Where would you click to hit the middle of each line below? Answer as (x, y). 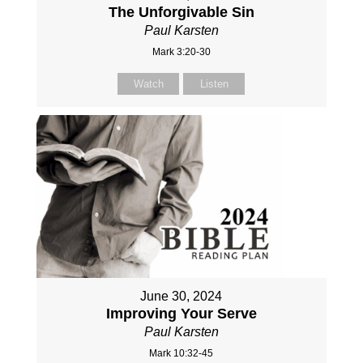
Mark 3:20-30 (181, 51)
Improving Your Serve (181, 314)
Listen (214, 83)
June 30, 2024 (181, 297)
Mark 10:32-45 (181, 354)
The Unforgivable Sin (181, 12)
